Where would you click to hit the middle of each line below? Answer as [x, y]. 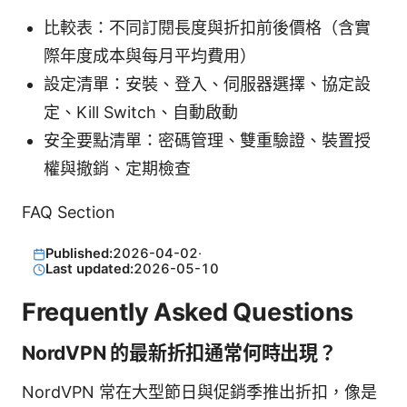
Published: [79, 254]
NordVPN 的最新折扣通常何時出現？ [179, 352]
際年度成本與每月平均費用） [150, 56]
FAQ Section [69, 213]
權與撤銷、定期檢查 [117, 169]
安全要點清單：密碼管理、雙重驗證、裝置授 [207, 141]
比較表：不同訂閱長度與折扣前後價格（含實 [207, 28]
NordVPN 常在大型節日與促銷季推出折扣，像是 [199, 392]
